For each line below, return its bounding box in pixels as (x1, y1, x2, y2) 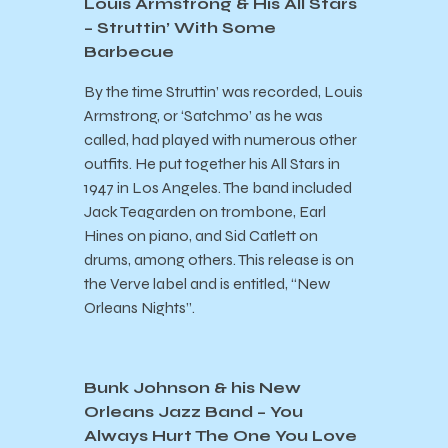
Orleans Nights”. (84, 298, 195, 318)
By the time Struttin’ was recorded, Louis (84, 82, 363, 102)
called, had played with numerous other (84, 130, 357, 150)
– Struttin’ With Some (84, 18, 276, 38)
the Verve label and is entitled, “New (84, 274, 330, 294)
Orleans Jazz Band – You (84, 402, 303, 422)
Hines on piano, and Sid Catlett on (84, 226, 318, 246)
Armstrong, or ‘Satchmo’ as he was (84, 106, 323, 126)
